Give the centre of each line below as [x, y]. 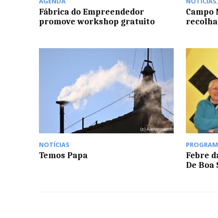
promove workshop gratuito [97, 22]
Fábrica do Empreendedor [91, 12]
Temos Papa [63, 155]
